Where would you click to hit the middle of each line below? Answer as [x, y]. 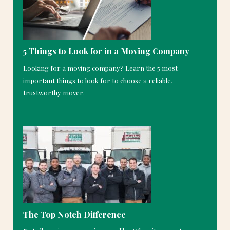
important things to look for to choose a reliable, [98, 80]
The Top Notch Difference [74, 214]
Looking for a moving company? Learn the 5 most [100, 68]
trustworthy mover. [54, 92]
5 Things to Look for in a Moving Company [106, 51]
